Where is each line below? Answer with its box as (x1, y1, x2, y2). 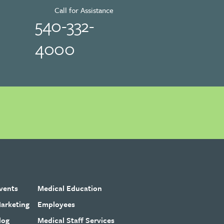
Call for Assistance (54, 4, 113, 15)
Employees (37, 198, 75, 209)
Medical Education (37, 182, 102, 193)
